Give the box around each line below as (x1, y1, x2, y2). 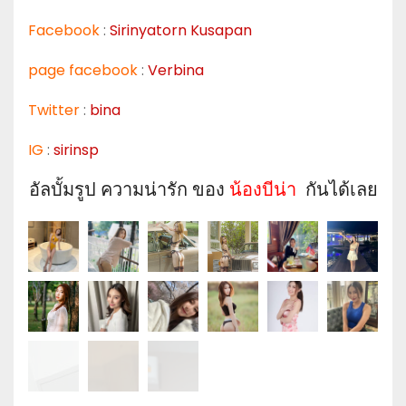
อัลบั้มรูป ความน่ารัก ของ (28, 178, 229, 200)
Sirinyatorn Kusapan (110, 19, 252, 41)
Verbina (148, 59, 204, 81)
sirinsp (53, 139, 99, 160)
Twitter (28, 99, 80, 121)
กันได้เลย (295, 178, 378, 200)
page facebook (28, 59, 138, 81)
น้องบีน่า (228, 178, 296, 200)
